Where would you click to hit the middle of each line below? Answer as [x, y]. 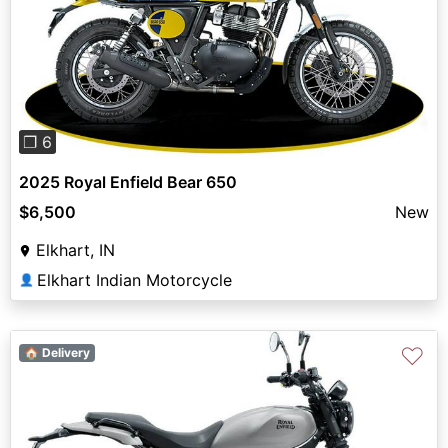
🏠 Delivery [56, 352]
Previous [75, 39]
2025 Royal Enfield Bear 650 [128, 181]
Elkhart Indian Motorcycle [134, 279]
